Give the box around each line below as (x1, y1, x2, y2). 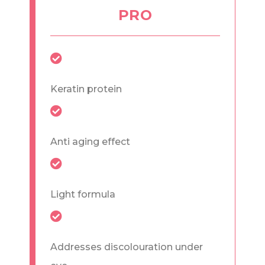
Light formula (50, 189, 115, 201)
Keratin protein (50, 83, 122, 95)
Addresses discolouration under (50, 241, 203, 253)
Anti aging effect (50, 136, 130, 148)
